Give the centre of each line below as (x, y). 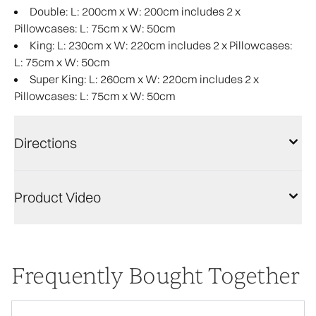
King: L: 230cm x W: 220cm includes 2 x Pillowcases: (161, 45)
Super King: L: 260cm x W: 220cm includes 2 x (144, 79)
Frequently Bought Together (155, 276)
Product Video (57, 197)
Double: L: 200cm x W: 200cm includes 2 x (135, 11)
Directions (45, 143)
